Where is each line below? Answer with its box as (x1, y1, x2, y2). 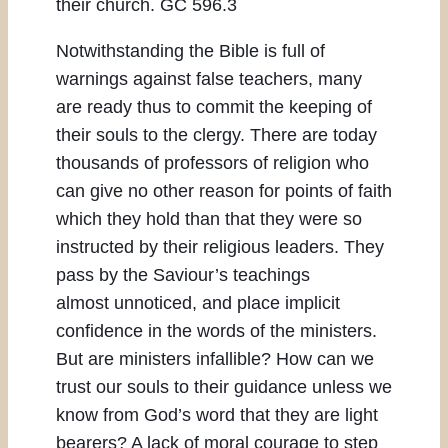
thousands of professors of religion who (56, 153, 369, 174)
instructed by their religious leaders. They (56, 237, 384, 258)
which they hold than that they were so (56, 209, 362, 230)
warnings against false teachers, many (56, 69, 362, 90)
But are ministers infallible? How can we (56, 349, 374, 370)
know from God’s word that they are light (56, 405, 378, 426)
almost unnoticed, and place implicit (56, 293, 340, 314)
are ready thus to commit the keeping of (56, 97, 372, 118)
